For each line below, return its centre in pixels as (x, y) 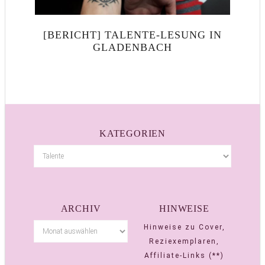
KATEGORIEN (132, 133)
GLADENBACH (132, 47)
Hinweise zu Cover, (184, 227)
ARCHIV (81, 208)
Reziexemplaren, (184, 241)
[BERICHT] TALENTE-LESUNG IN (132, 35)
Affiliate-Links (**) (184, 255)
